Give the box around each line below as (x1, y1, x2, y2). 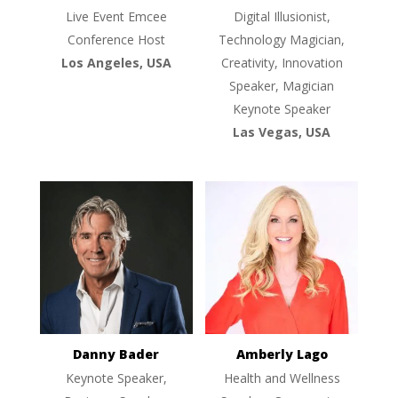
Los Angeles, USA (60, 54, 171, 72)
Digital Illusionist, (233, 8, 330, 26)
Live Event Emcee (65, 8, 167, 26)
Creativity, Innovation (220, 54, 343, 72)
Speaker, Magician (229, 77, 335, 95)
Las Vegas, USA (233, 123, 331, 141)
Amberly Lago (235, 345, 328, 362)
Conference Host (67, 31, 165, 49)
